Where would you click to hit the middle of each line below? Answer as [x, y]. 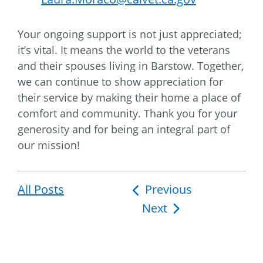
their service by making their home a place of [129, 98]
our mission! [49, 145]
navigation [165, 209]
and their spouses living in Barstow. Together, [131, 66]
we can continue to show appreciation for [120, 82]
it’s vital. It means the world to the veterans [124, 50]
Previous [168, 190]
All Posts [41, 190]
